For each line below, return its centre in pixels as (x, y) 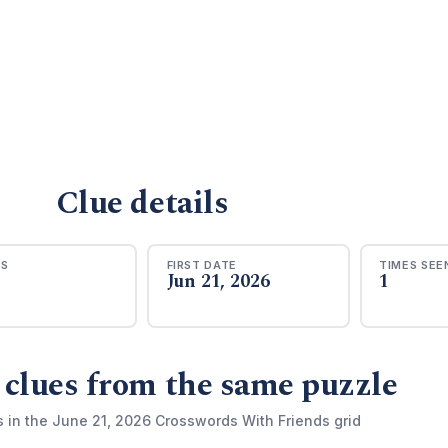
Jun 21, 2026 (218, 281)
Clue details (142, 203)
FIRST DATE (202, 264)
